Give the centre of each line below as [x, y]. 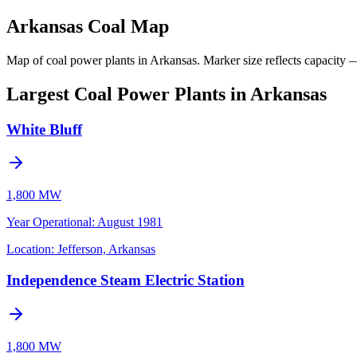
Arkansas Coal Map [88, 26]
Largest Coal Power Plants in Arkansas [167, 94]
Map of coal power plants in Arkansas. [103, 60]
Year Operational [49, 222]
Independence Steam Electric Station [126, 280]
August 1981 [130, 222]
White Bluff [44, 129]
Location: [30, 249]
